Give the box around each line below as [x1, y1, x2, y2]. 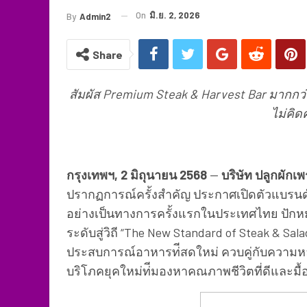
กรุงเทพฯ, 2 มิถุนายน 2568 [66, 167, 207, 182]
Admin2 [79, 10, 111, 22]
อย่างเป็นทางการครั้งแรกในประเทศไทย [66, 205, 278, 221]
